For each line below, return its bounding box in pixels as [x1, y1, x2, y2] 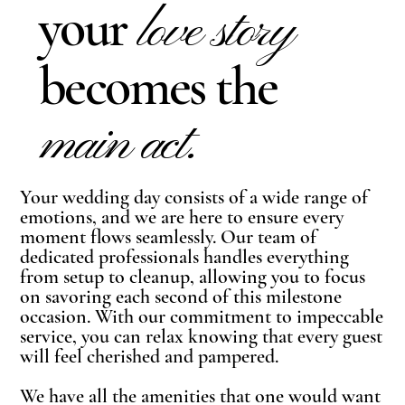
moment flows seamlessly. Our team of [20, 224, 317, 249]
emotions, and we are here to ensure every [20, 204, 344, 229]
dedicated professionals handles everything [20, 244, 350, 268]
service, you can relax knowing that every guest [20, 324, 383, 348]
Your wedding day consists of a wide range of [20, 184, 369, 209]
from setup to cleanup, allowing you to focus [20, 264, 366, 288]
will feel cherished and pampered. [20, 344, 279, 368]
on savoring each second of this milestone [20, 284, 343, 308]
